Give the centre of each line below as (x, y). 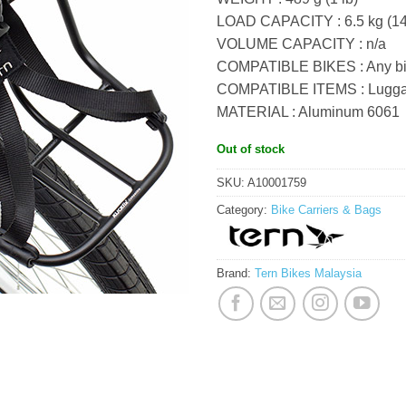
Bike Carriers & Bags (326, 209)
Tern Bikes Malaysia (308, 273)
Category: (244, 209)
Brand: (236, 273)
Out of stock (251, 149)
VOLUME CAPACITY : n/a (301, 44)
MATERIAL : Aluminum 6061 (308, 112)
